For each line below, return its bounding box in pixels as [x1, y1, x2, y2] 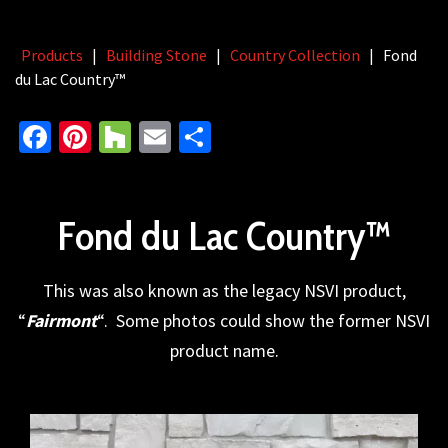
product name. [169, 339, 279, 362]
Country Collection [230, 45, 360, 65]
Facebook [51, 117, 179, 157]
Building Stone [106, 45, 207, 65]
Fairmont [26, 309, 97, 332]
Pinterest [91, 117, 214, 157]
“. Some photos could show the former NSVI [97, 309, 430, 332]
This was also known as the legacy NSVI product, [42, 279, 406, 302]
